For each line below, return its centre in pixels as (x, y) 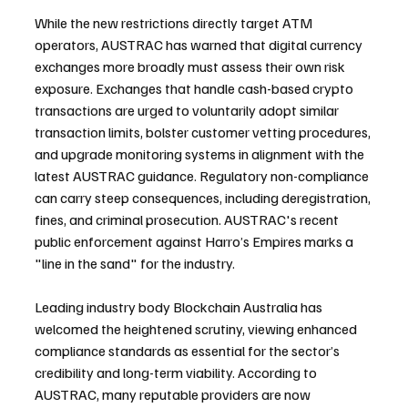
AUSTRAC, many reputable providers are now (174, 394)
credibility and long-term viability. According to (177, 372)
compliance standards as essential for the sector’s (189, 350)
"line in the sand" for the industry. (135, 263)
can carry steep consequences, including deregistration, (204, 197)
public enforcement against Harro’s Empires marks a (195, 241)
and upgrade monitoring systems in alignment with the (201, 153)
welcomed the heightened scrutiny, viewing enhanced (197, 328)
